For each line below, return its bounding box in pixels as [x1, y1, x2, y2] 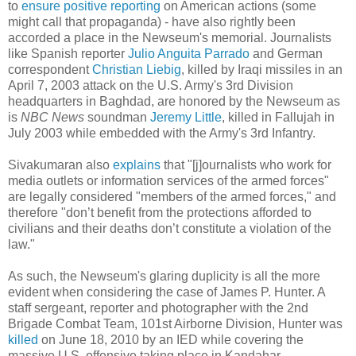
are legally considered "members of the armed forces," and [8, 189, 336, 203]
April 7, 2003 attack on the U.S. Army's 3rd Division [8, 78, 293, 92]
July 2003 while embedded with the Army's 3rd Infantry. [8, 126, 315, 140]
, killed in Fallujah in [222, 110, 335, 124]
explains [113, 157, 161, 172]
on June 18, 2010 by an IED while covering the [38, 332, 304, 346]
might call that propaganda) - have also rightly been [8, 14, 296, 29]
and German [250, 46, 323, 60]
